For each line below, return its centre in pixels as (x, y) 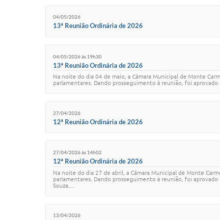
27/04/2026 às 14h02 (77, 152)
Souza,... (64, 185)
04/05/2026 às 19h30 (77, 56)
